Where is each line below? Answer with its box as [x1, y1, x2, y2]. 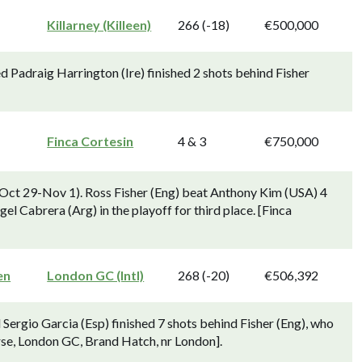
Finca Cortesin [47, 133, 134, 149]
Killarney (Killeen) [47, 17, 152, 32]
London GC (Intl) [47, 267, 145, 283]
